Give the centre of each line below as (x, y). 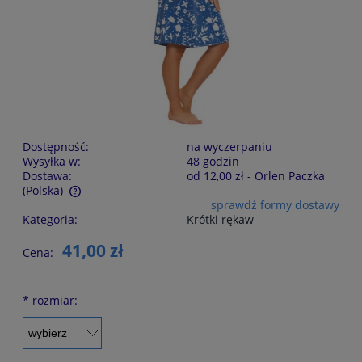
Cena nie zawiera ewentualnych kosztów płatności (158, 206)
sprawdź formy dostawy (275, 204)
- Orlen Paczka (286, 175)
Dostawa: (47, 175)
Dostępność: (56, 146)
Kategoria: (50, 219)
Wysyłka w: (52, 161)
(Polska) (43, 190)
